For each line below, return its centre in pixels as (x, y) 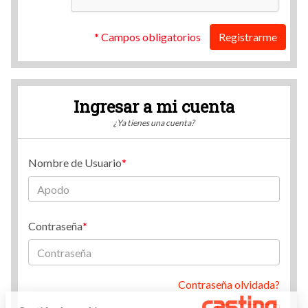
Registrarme (247, 36)
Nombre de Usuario (75, 163)
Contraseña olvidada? (229, 285)
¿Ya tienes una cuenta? (154, 123)
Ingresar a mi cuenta (154, 106)
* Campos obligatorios (147, 36)
